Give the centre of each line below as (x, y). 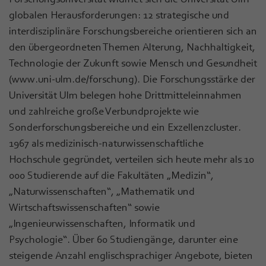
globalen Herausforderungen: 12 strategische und (119, 15)
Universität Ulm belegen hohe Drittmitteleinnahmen (125, 95)
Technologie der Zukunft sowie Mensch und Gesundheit (133, 63)
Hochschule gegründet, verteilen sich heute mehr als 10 (132, 159)
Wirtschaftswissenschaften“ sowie (84, 207)
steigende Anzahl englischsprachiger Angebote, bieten (131, 255)
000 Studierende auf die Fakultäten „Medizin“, (111, 175)
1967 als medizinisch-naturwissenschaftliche (106, 143)
